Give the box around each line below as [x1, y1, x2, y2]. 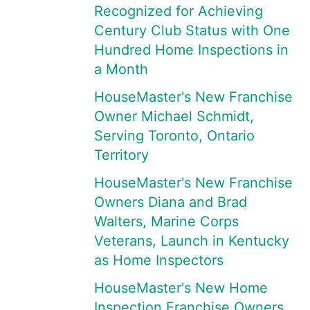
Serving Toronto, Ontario [94, 127, 255, 144]
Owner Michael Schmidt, [94, 108, 254, 125]
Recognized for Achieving [94, 3, 263, 19]
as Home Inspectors [94, 252, 224, 268]
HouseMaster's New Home [94, 280, 268, 296]
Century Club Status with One [94, 22, 290, 39]
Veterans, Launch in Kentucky [94, 232, 289, 249]
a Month [94, 61, 148, 77]
